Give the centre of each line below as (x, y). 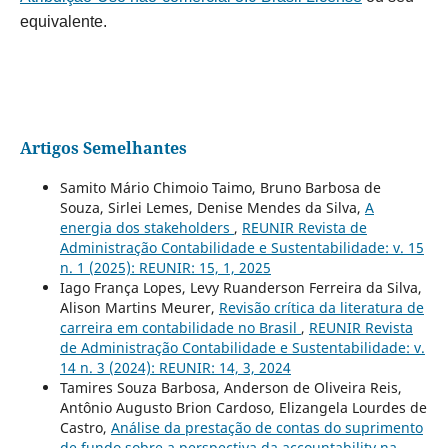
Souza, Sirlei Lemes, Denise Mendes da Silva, (212, 208)
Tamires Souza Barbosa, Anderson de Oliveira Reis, (230, 388)
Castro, (85, 428)
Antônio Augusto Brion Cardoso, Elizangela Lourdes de (243, 408)
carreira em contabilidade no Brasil (180, 328)
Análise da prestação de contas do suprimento (266, 428)
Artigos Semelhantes (103, 148)
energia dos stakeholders (146, 228)
